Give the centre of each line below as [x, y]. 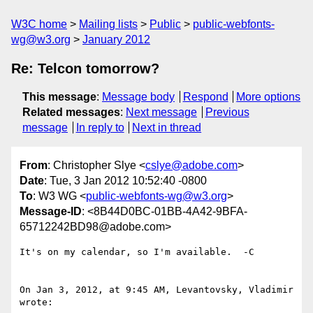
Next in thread [167, 128]
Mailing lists [108, 24]
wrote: [36, 303]
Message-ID [51, 212]
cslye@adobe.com [191, 166]
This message [59, 97]
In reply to [100, 128]
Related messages [71, 112]
